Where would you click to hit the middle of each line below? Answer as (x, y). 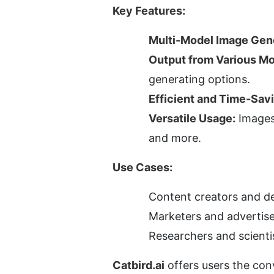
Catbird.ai (139, 265)
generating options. (199, 80)
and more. (175, 138)
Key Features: (149, 11)
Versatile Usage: (192, 119)
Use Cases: (143, 168)
